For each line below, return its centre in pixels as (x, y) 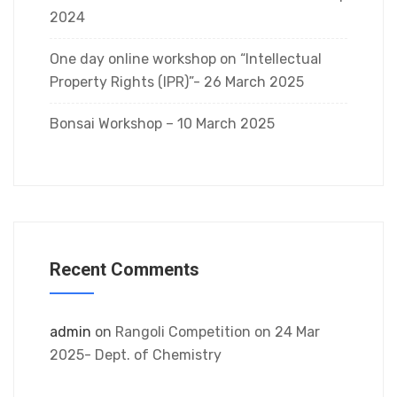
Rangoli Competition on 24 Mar (218, 332)
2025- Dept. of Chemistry (136, 355)
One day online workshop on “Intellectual (186, 59)
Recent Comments (125, 269)
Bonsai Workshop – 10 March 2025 (162, 124)
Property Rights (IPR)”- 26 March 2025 (177, 82)
